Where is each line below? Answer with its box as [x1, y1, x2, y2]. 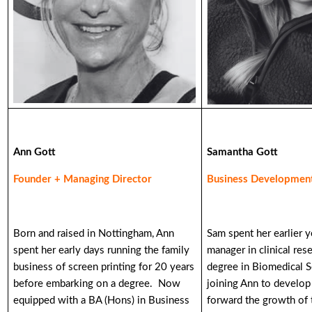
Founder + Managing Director [13, 174, 153, 185]
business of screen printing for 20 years [13, 262, 195, 272]
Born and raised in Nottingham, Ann [13, 228, 175, 239]
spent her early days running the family [13, 245, 190, 256]
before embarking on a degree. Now [13, 279, 181, 289]
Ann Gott [13, 147, 56, 157]
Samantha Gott [207, 147, 279, 157]
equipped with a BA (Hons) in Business [13, 295, 190, 306]
